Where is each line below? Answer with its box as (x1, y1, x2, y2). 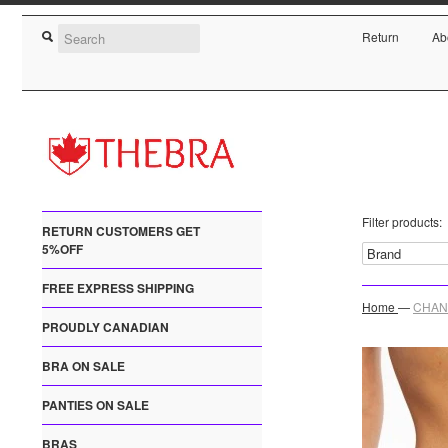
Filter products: (362, 213, 442, 231)
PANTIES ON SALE (42, 396, 149, 415)
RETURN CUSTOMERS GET (42, 222, 200, 241)
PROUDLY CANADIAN (42, 318, 169, 337)
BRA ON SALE (42, 357, 125, 376)
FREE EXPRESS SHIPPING (42, 279, 194, 298)
